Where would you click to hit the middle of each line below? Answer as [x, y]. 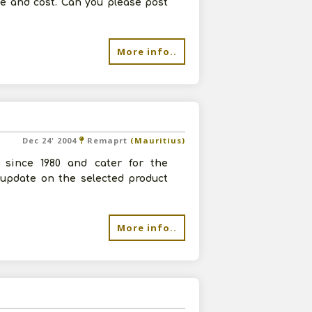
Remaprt [107, 140]
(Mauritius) [156, 140]
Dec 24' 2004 [51, 140]
